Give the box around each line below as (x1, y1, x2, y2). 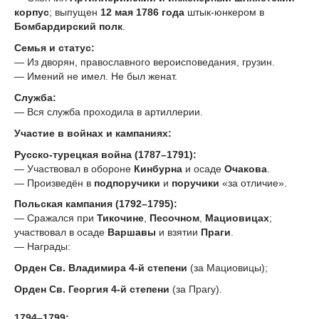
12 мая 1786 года (100, 6, 184, 19)
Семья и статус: (14, 42, 95, 54)
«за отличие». (219, 177, 287, 189)
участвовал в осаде (14, 226, 108, 239)
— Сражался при (14, 212, 97, 224)
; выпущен (49, 6, 100, 19)
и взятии (156, 226, 201, 239)
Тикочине (97, 212, 144, 224)
